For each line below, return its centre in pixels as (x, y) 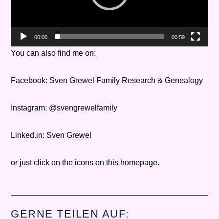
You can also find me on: (54, 53)
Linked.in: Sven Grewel (51, 135)
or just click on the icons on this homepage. (85, 162)
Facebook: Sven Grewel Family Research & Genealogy (107, 80)
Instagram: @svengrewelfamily (64, 108)
